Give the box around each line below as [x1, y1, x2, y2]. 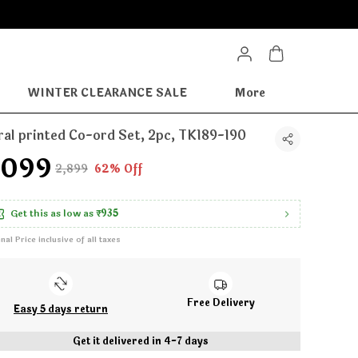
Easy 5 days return [14, 302, 108, 316]
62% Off [94, 161, 142, 177]
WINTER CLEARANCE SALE [27, 85, 187, 101]
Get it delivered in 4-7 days [73, 334, 209, 348]
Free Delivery [186, 296, 255, 310]
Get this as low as [10, 206, 93, 221]
